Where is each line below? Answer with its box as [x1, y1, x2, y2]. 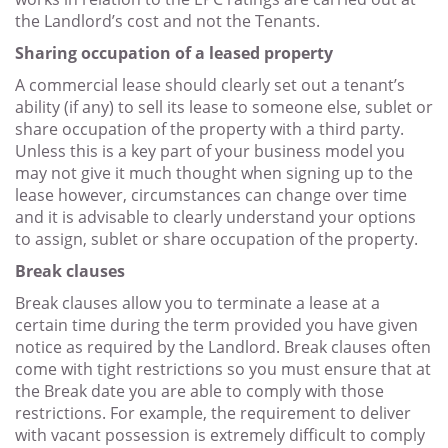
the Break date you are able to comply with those [15, 380, 384, 403]
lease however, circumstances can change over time [15, 184, 407, 207]
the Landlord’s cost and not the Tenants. [15, 10, 320, 33]
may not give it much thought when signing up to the [15, 162, 413, 185]
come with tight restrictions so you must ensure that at [15, 358, 431, 381]
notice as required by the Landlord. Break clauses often [15, 336, 431, 359]
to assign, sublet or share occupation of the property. [15, 228, 418, 251]
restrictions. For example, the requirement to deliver [15, 402, 411, 425]
